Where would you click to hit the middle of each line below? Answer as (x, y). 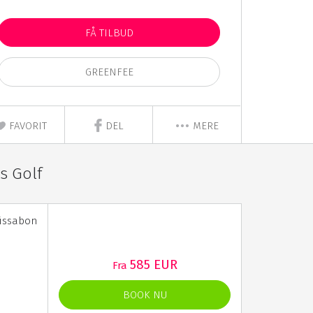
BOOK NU (145, 295)
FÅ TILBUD (109, 33)
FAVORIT (27, 126)
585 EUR (153, 265)
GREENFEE (109, 72)
